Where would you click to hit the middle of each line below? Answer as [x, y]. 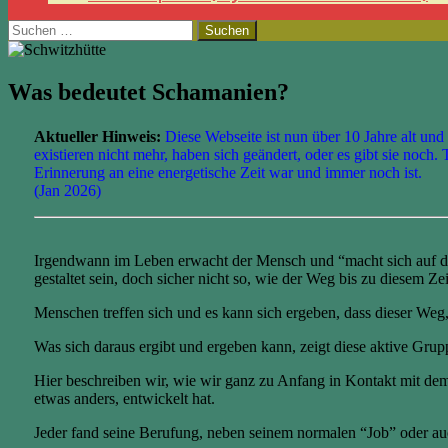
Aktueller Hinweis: [97, 136]
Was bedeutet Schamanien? [148, 92]
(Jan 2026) [67, 190]
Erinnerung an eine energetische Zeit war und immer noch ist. [228, 172]
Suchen [30, 28]
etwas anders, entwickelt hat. [124, 398]
